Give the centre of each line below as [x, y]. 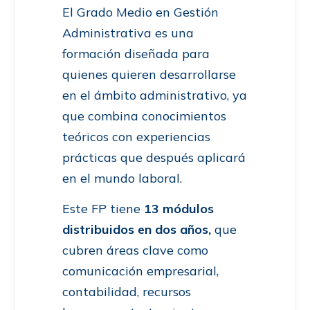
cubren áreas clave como [135, 250]
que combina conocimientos [144, 116]
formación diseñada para [136, 54]
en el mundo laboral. [124, 179]
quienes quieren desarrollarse [149, 75]
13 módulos [179, 209]
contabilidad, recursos [127, 292]
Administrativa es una [128, 33]
